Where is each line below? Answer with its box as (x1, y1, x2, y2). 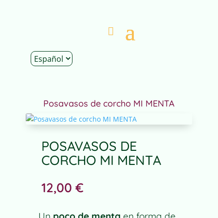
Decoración (89, 87, 136, 98)
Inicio (26, 87, 48, 98)
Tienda (54, 87, 83, 98)
